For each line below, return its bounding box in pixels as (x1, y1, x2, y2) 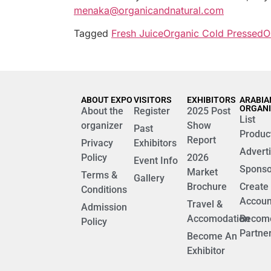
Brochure (186, 180, 227, 192)
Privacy (81, 137, 114, 149)
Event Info (134, 154, 178, 166)
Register (134, 105, 171, 117)
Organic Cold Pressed (163, 27, 263, 40)
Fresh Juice (111, 27, 163, 40)
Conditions (81, 183, 128, 195)
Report (186, 134, 216, 146)
